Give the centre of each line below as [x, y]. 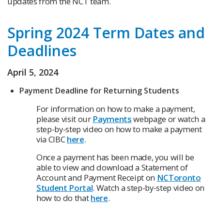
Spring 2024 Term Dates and [106, 33]
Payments [112, 119]
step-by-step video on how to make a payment [119, 129]
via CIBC [52, 139]
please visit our [65, 119]
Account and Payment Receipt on [97, 178]
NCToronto [179, 178]
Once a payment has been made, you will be [115, 157]
